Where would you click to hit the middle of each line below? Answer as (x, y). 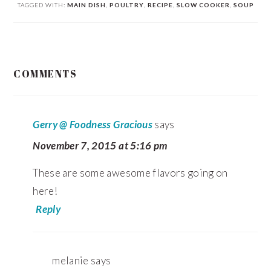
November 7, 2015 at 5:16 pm (100, 145)
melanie (70, 260)
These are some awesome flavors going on (130, 172)
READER (45, 64)
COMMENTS (45, 73)
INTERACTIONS (71, 85)
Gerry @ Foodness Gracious (93, 124)
